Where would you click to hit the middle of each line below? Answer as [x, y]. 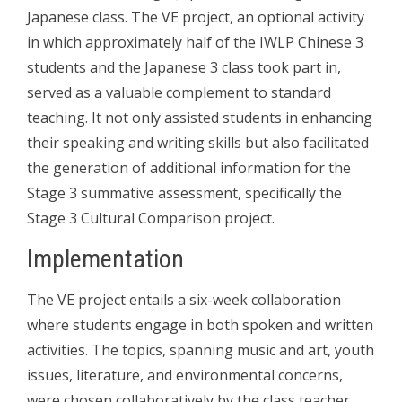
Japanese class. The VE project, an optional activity [196, 17]
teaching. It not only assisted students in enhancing [200, 117]
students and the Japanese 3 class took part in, [184, 67]
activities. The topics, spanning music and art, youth [201, 350]
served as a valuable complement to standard [179, 92]
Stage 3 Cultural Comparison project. [151, 218]
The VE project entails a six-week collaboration [184, 299]
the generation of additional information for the [189, 167]
